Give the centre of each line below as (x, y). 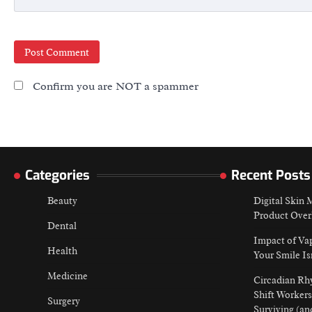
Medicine (68, 276)
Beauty (62, 201)
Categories (57, 175)
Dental (62, 226)
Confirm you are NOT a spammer (114, 87)
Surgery (64, 302)
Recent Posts (271, 175)
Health (62, 251)
